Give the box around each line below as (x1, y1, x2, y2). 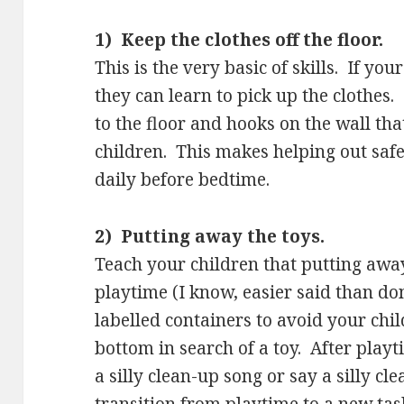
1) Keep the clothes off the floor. (95, 28, 384, 52)
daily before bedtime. (95, 168, 271, 192)
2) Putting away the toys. (95, 225, 326, 249)
